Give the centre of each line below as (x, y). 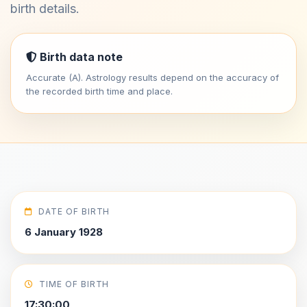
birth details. (45, 9)
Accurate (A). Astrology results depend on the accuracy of (152, 77)
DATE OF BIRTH (74, 211)
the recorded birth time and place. (99, 91)
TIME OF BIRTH (74, 284)
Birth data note (80, 57)
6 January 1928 (64, 232)
